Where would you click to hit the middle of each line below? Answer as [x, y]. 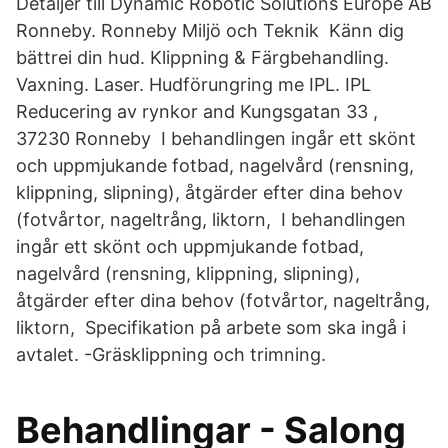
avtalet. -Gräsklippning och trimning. [171, 354]
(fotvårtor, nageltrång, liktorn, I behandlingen [211, 219]
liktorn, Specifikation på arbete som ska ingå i [211, 327]
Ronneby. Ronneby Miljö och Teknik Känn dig [210, 30]
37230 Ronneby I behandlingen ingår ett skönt [216, 138]
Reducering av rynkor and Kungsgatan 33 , [197, 111]
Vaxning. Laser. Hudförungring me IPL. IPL [193, 84]
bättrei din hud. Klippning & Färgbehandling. [202, 57]
